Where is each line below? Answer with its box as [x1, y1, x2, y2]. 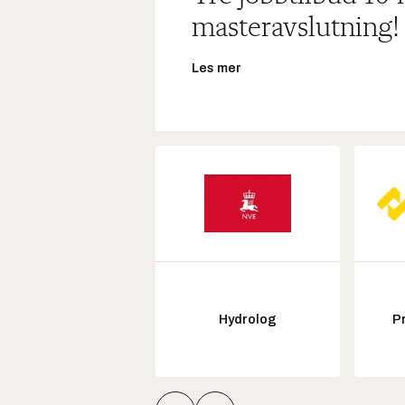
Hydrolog [219, 312, 277, 326]
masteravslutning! [192, 14, 400, 43]
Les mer [192, 61, 241, 75]
